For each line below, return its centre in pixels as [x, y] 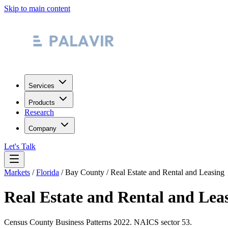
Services [41, 86]
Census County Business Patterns [59, 222]
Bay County [85, 172]
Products [42, 103]
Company [42, 129]
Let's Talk [20, 146]
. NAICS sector [156, 222]
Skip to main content [37, 8]
